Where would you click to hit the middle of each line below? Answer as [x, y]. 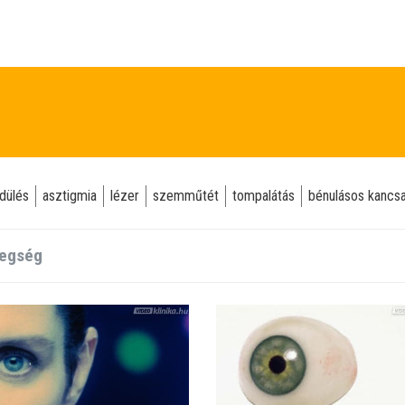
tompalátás [264, 196]
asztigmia [70, 196]
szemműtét [186, 196]
